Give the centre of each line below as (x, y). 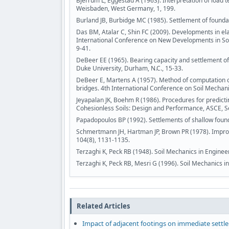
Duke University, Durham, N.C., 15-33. (130, 68)
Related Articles (103, 206)
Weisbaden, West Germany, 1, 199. (126, 9)
